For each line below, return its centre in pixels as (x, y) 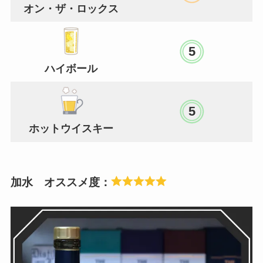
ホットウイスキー (71, 128)
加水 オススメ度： (60, 183)
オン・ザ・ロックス (71, 9)
